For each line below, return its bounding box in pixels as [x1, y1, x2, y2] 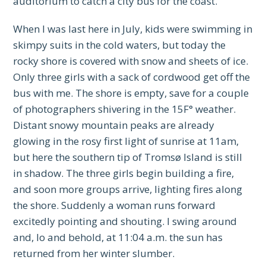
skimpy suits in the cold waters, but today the [13, 38, 226, 52]
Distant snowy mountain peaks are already [13, 118, 215, 132]
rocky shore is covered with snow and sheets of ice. [13, 54, 249, 68]
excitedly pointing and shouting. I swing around [13, 214, 237, 229]
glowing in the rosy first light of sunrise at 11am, [13, 134, 239, 148]
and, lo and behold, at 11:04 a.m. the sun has [13, 230, 223, 245]
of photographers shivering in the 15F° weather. [13, 102, 236, 116]
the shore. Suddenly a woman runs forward [13, 198, 216, 213]
